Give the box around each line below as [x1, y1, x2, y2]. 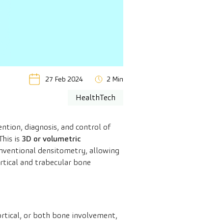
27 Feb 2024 [45, 75, 83, 84]
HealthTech [76, 92, 115, 103]
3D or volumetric [20, 134, 81, 144]
